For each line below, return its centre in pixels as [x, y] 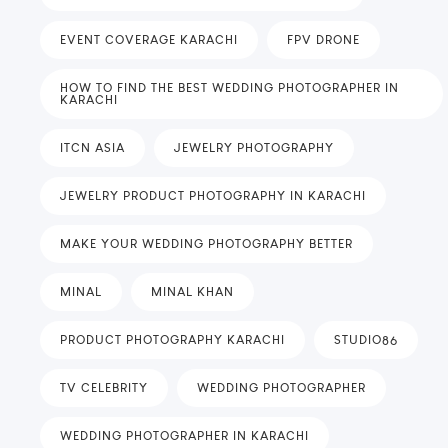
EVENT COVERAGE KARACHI [149, 40]
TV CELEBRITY [104, 388]
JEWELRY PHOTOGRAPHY [254, 148]
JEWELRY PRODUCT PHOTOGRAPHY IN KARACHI [213, 196]
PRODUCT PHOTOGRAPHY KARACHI [172, 340]
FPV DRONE [323, 40]
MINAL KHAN [192, 292]
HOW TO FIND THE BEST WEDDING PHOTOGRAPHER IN [229, 88]
